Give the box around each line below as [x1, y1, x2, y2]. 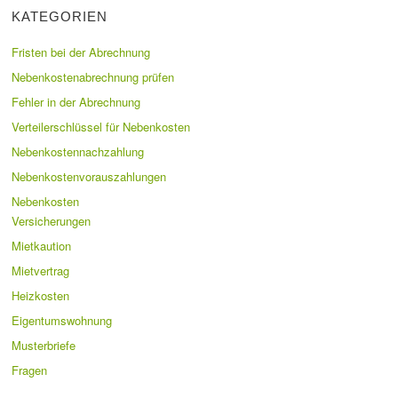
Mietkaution [12, 237, 71, 255]
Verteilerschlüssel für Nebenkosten [12, 118, 190, 136]
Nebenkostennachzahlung [12, 143, 144, 161]
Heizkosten [12, 287, 69, 305]
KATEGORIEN [12, 9, 107, 25]
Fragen [12, 362, 47, 379]
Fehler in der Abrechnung [12, 93, 140, 111]
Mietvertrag [12, 262, 69, 280]
